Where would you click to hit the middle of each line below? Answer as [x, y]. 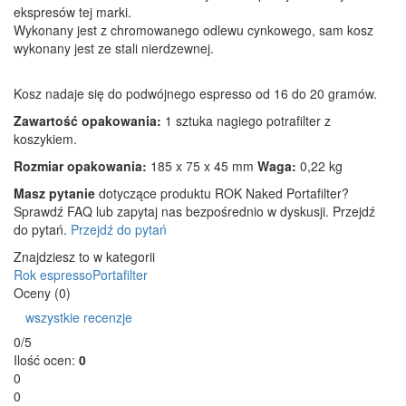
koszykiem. [45, 138]
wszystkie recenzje [79, 317]
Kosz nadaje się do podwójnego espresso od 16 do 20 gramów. [195, 93]
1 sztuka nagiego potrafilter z [246, 120]
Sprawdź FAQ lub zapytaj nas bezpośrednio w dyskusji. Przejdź [194, 211]
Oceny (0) [42, 292]
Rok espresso [53, 274]
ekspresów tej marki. [72, 11]
